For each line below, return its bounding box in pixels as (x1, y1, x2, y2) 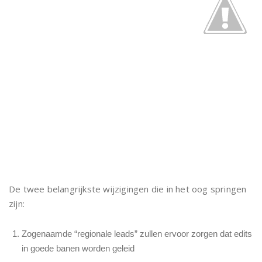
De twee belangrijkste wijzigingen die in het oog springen (9, 183, 247, 195)
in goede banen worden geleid (22, 243, 135, 253)
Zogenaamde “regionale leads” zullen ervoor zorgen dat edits (22, 229, 252, 239)
